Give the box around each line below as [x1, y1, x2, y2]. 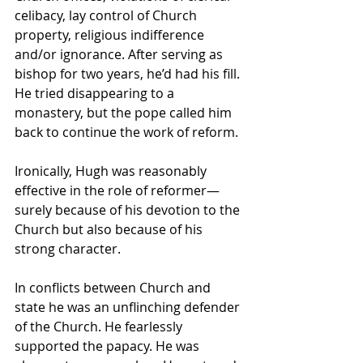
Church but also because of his [15, 220, 206, 238]
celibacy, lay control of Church [15, 6, 200, 24]
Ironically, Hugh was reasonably [15, 162, 210, 180]
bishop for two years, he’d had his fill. [15, 65, 243, 83]
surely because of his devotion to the [15, 201, 243, 219]
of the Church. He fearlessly [15, 318, 186, 335]
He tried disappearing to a [15, 84, 177, 102]
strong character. [15, 240, 124, 258]
